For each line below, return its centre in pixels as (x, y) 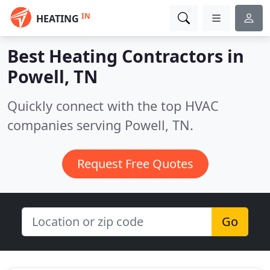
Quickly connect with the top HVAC (113, 106)
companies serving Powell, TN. (100, 125)
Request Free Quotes (135, 164)
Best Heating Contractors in (126, 56)
